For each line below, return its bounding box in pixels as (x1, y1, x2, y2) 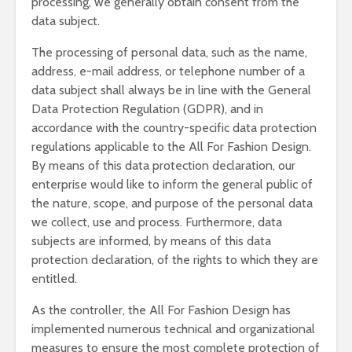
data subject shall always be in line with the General (31, 82, 311, 97)
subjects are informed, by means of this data (31, 233, 271, 248)
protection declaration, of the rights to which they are (31, 252, 318, 267)
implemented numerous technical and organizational (31, 321, 315, 336)
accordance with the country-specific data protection (31, 120, 317, 135)
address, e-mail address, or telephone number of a (31, 64, 305, 79)
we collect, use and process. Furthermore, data (31, 214, 282, 229)
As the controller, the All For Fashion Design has (31, 302, 291, 317)
